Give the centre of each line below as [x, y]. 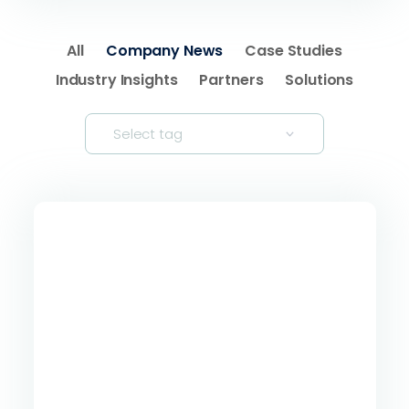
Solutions [320, 80]
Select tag [148, 133]
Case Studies [294, 51]
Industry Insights [116, 80]
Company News [164, 51]
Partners [231, 80]
